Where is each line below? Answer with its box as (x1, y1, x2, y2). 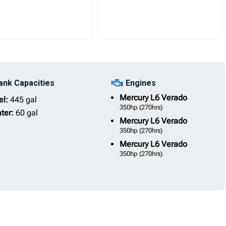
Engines (125, 78, 156, 88)
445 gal (10, 95, 37, 104)
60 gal (15, 108, 38, 118)
